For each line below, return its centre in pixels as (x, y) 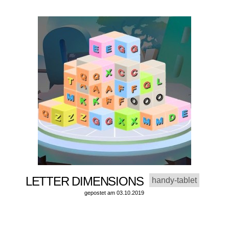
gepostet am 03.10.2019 (114, 193)
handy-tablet (175, 180)
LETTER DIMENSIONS (87, 181)
